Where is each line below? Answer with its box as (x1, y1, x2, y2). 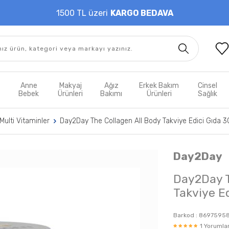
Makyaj (59, 81, 82, 90)
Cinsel (198, 81, 218, 90)
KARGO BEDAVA (110, 8, 173, 18)
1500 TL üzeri (56, 8, 108, 18)
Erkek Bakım (139, 81, 179, 90)
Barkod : (173, 212, 199, 219)
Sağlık (198, 89, 218, 98)
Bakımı (100, 89, 123, 98)
